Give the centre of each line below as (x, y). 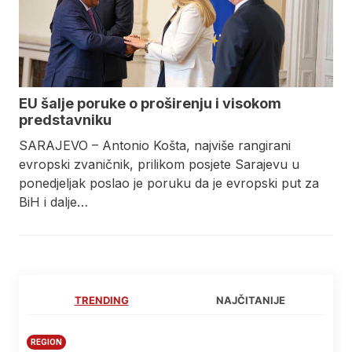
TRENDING (101, 301)
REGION (46, 342)
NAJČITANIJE (251, 301)
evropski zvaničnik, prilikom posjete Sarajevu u (159, 165)
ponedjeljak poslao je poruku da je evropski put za (169, 183)
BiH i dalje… (53, 202)
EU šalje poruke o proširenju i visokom (150, 104)
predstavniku (65, 120)
